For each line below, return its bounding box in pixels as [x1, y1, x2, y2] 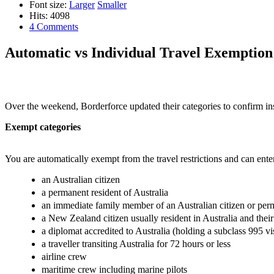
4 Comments [29, 21, 78, 32]
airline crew [42, 251, 87, 262]
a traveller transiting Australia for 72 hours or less [42, 238, 231, 249]
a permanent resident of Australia [42, 187, 168, 198]
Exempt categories [5, 121, 81, 132]
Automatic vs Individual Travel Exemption [5, 44, 273, 61]
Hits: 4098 [29, 10, 70, 21]
